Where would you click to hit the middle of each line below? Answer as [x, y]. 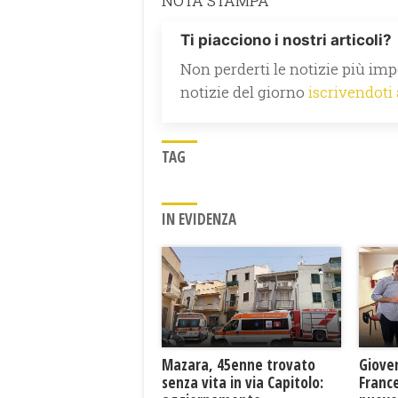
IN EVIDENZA [199, 219]
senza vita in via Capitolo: [243, 383]
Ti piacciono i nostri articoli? [286, 40]
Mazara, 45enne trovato [239, 365]
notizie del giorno [244, 92]
